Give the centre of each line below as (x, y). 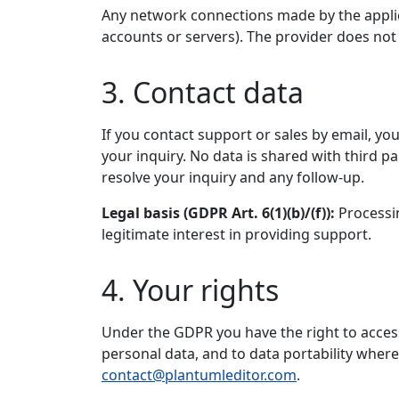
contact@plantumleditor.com (199, 375)
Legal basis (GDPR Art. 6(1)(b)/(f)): (218, 213)
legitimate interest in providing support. (236, 234)
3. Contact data (203, 92)
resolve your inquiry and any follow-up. (233, 177)
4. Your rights (190, 290)
